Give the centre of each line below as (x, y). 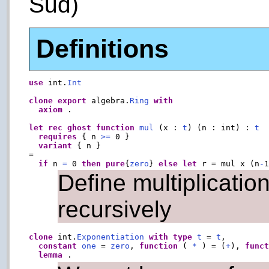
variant (56, 145)
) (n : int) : (221, 127)
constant (58, 246)
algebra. (108, 100)
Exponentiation (111, 237)
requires (58, 136)
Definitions (102, 49)
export (72, 100)
